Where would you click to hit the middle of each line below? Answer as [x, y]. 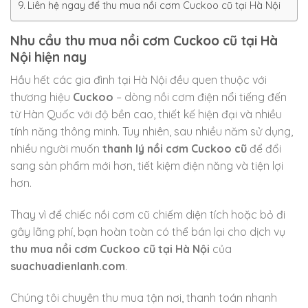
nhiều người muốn [56, 149]
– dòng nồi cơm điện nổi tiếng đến [200, 97]
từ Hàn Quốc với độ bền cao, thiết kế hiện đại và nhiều [146, 114]
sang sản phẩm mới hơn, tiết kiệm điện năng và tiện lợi [147, 166]
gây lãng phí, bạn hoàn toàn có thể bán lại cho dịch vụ [148, 232]
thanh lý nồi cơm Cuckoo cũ [175, 149]
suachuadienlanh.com [68, 266]
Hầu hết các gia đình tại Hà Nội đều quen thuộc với [139, 80]
